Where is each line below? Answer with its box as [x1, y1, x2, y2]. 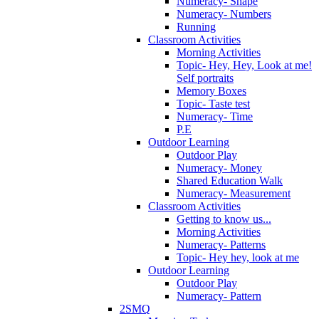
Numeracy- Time [177, 110, 253, 122]
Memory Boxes [177, 84, 246, 97]
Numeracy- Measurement [177, 187, 291, 199]
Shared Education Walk [177, 174, 283, 187]
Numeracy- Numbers [177, 7, 271, 20]
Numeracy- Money [177, 161, 262, 174]
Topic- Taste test [177, 97, 250, 110]
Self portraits [177, 71, 234, 84]
